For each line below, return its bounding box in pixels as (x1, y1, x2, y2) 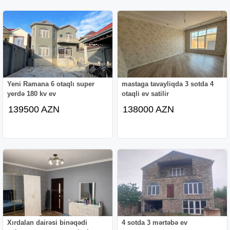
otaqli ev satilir (122, 89, 169, 98)
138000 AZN (123, 104, 175, 114)
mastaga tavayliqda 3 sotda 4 (122, 80, 214, 88)
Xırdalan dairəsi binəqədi (7, 218, 88, 226)
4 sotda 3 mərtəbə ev (122, 218, 188, 226)
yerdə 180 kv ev (7, 89, 56, 98)
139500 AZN (8, 104, 60, 114)
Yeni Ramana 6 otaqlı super (7, 80, 95, 88)
